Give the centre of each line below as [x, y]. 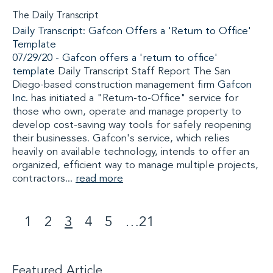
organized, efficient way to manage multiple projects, [135, 165]
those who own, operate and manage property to [127, 112]
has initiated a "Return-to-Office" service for [133, 98]
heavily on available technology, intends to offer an [131, 152]
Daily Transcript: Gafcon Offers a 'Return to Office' [132, 31]
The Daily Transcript [55, 16]
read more [99, 179]
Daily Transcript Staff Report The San [143, 72]
